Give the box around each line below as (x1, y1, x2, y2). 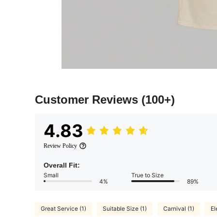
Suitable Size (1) (103, 205, 147, 213)
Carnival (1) (163, 205, 194, 213)
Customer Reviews (35, 93, 141, 106)
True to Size (131, 171, 164, 179)
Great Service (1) (41, 205, 86, 213)
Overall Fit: (44, 161, 80, 169)
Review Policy (44, 142, 77, 149)
